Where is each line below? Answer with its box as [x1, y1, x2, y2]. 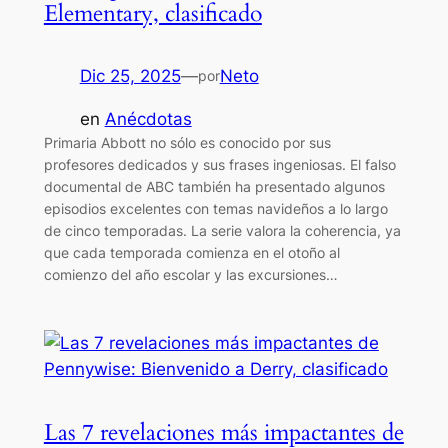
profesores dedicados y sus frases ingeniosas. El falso [43, 156, 396, 173]
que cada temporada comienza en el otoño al [43, 244, 340, 261]
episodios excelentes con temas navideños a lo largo [43, 200, 388, 217]
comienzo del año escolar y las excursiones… [43, 266, 338, 283]
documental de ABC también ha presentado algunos [43, 178, 385, 195]
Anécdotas [104, 109, 192, 129]
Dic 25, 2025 [79, 66, 181, 87]
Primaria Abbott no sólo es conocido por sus [43, 134, 331, 151]
